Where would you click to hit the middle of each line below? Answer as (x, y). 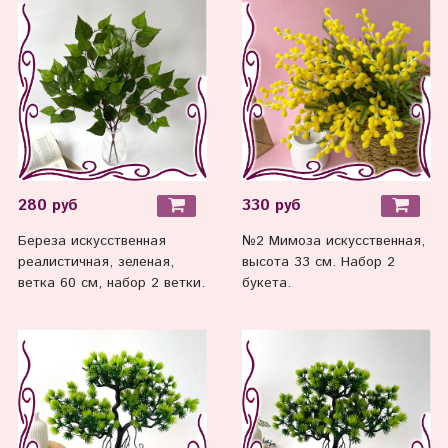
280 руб (47, 205)
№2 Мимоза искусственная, (333, 241)
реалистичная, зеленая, (95, 262)
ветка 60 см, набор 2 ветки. (111, 283)
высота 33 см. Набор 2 (318, 262)
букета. (266, 283)
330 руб (271, 205)
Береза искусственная (91, 241)
